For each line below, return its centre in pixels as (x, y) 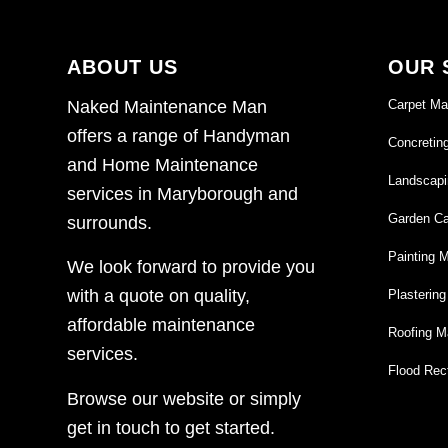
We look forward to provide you (191, 267)
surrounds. (109, 223)
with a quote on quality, (158, 296)
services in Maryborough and (182, 194)
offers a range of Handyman (178, 136)
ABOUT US (122, 66)
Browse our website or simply (184, 398)
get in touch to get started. (171, 427)
